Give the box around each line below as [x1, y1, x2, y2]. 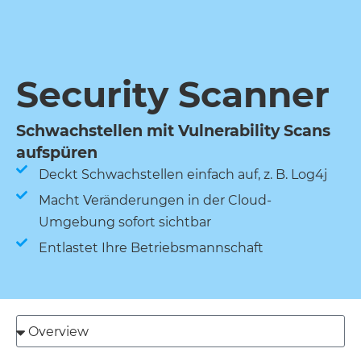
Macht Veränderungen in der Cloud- [38, 193, 272, 208]
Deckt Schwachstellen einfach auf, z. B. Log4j [38, 167, 327, 182]
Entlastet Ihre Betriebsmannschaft [38, 240, 263, 255]
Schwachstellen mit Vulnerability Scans [16, 121, 330, 140]
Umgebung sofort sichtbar [38, 214, 211, 230]
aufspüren [16, 143, 98, 162]
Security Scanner [16, 73, 330, 116]
